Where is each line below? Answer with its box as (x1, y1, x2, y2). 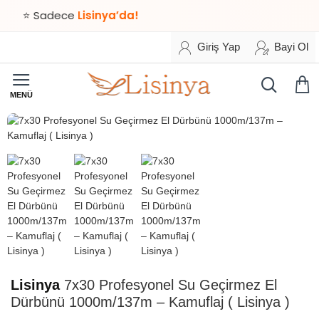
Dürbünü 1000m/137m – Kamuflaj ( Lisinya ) (11, 294, 290, 310)
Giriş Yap (197, 41, 240, 53)
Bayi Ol (274, 41, 308, 53)
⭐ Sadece (4, 8, 60, 23)
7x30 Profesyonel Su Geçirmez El (60, 277, 277, 293)
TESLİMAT (29, 155, 68, 164)
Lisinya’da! (59, 8, 121, 23)
